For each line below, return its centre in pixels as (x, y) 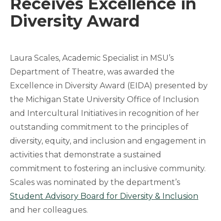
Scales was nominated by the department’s (95, 182)
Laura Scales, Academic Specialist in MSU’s (92, 58)
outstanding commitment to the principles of (99, 127)
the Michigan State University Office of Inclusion (104, 99)
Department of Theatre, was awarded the (92, 72)
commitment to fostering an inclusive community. (108, 168)
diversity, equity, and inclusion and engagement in (108, 141)
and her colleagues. (49, 210)
